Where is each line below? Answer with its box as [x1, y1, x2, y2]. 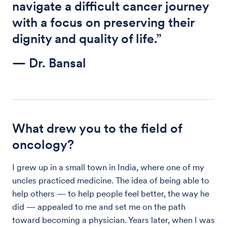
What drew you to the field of [12, 120, 182, 136]
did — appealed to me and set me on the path [12, 201, 185, 212]
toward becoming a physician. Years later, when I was [12, 214, 215, 225]
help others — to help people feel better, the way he [12, 188, 209, 199]
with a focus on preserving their [12, 14, 195, 30]
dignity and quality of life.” [12, 30, 162, 46]
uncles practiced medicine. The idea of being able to [12, 175, 209, 185]
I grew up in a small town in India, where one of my [12, 162, 204, 172]
